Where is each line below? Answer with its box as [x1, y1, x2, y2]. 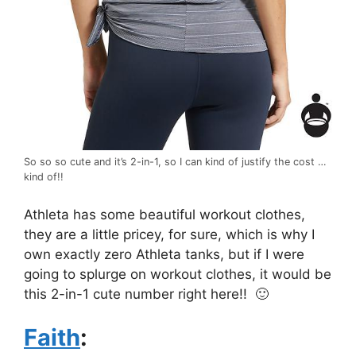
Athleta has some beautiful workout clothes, [24, 206, 305, 222]
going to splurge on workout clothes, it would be [24, 265, 331, 282]
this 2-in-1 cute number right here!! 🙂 [24, 285, 269, 302]
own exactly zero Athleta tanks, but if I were [24, 246, 304, 262]
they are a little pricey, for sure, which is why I [24, 226, 315, 242]
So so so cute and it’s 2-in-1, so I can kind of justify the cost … [24, 156, 326, 168]
